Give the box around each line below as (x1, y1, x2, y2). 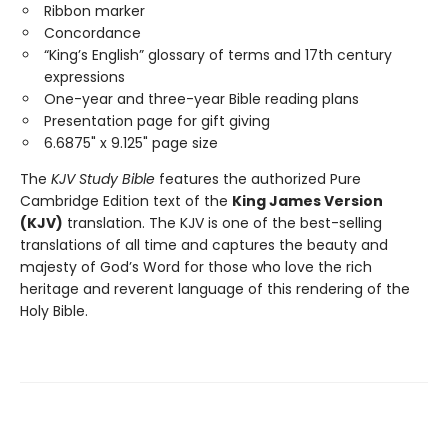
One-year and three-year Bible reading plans (44, 89, 359, 109)
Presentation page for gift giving (44, 111, 270, 131)
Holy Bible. (20, 301, 88, 321)
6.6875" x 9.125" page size (44, 133, 218, 153)
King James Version (232, 191, 383, 211)
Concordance (44, 23, 141, 43)
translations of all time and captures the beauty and (20, 235, 388, 255)
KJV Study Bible (51, 169, 155, 189)
